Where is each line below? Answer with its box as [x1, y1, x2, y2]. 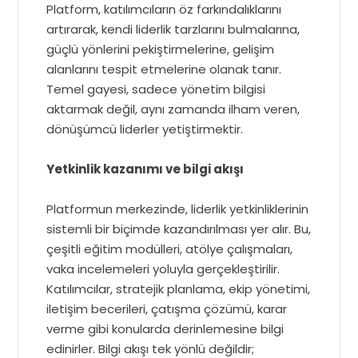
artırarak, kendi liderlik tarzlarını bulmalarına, [46, 21, 300, 38]
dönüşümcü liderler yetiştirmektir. [46, 121, 244, 138]
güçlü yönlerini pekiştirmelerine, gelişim [46, 41, 275, 58]
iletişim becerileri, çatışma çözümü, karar [46, 300, 288, 318]
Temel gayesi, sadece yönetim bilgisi [46, 81, 266, 98]
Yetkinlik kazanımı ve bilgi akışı [46, 161, 245, 178]
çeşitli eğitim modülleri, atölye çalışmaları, [46, 241, 293, 258]
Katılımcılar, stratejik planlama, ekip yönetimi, [46, 280, 311, 298]
